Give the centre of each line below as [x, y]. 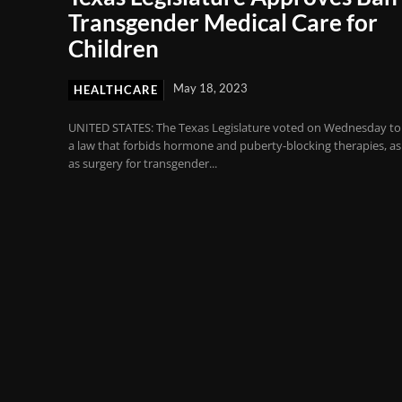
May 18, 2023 [210, 88]
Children [114, 49]
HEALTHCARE [116, 90]
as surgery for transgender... [143, 164]
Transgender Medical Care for [223, 23]
